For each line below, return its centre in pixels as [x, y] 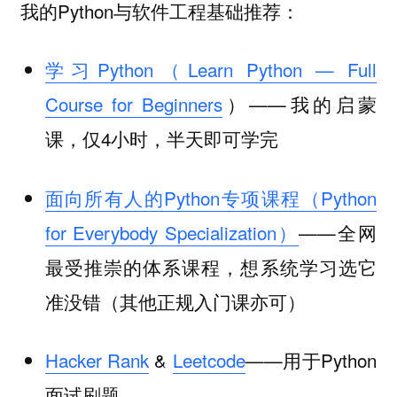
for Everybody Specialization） [172, 232]
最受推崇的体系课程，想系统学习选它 [211, 266]
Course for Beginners [134, 104]
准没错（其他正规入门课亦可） [175, 301]
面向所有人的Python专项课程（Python [211, 197]
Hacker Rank [97, 360]
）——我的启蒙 [300, 104]
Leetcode [209, 360]
